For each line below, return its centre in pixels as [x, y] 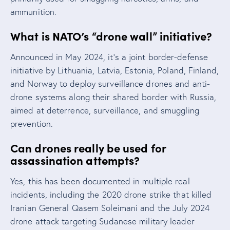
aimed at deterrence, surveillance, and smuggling [105, 110]
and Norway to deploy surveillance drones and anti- [110, 83]
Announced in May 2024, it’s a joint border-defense [109, 56]
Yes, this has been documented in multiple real [100, 181]
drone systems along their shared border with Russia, [113, 97]
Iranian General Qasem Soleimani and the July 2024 [110, 207]
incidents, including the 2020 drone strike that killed [111, 194]
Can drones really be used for [88, 147]
